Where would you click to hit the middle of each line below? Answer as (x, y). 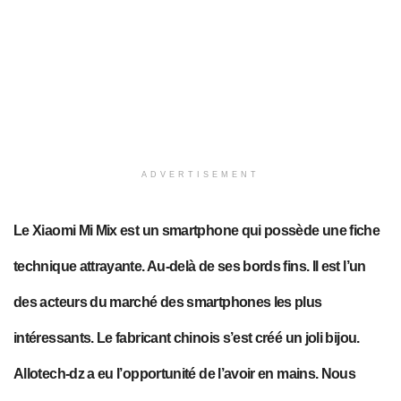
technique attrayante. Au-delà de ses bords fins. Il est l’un (190, 266)
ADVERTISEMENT (200, 175)
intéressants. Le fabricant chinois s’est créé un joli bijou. (187, 337)
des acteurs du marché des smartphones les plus (168, 302)
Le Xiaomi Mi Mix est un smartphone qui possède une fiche (197, 230)
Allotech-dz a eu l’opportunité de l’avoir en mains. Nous (185, 373)
